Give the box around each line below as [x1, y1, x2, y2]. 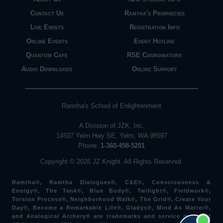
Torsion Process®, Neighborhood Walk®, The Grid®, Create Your [12, 196, 211, 202]
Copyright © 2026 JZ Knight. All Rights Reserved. [40, 158, 183, 166]
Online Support [131, 65, 177, 73]
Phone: [78, 141, 101, 149]
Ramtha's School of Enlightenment [62, 102, 161, 110]
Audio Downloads [21, 65, 73, 73]
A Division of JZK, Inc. [79, 121, 144, 129]
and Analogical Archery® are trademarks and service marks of [12, 213, 211, 219]
